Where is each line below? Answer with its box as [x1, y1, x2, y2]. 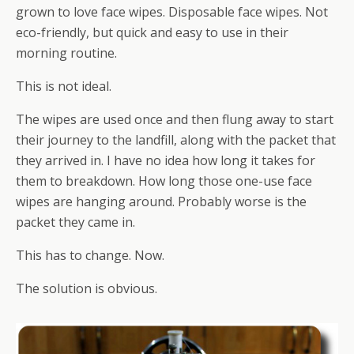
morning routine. [16, 44, 117, 62]
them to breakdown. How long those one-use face [16, 172, 312, 190]
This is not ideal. [16, 77, 111, 95]
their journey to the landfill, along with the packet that [16, 131, 336, 149]
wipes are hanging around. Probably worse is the [16, 193, 307, 210]
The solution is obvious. [16, 280, 157, 297]
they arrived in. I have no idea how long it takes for [16, 152, 315, 169]
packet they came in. [16, 213, 135, 231]
